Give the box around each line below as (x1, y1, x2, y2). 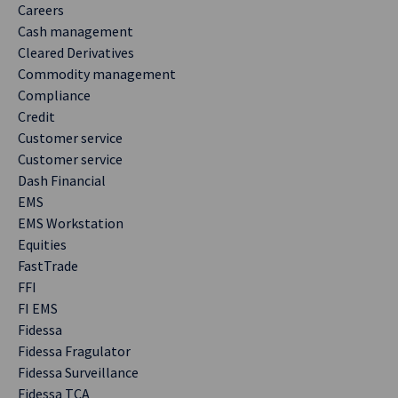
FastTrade (18, 257, 78, 275)
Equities (18, 235, 67, 253)
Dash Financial (18, 171, 106, 189)
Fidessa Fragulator (18, 342, 131, 360)
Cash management (18, 22, 133, 40)
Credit (18, 107, 55, 125)
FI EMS (18, 299, 58, 317)
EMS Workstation (18, 214, 123, 232)
